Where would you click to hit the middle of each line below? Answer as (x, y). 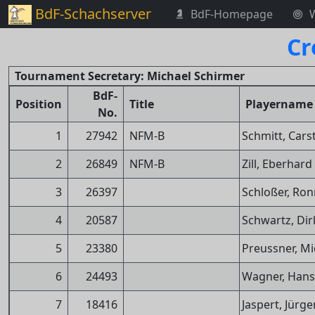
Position (39, 104)
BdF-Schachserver (93, 14)
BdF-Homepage (231, 14)
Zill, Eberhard (277, 164)
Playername (279, 104)
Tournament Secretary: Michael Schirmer (130, 76)
